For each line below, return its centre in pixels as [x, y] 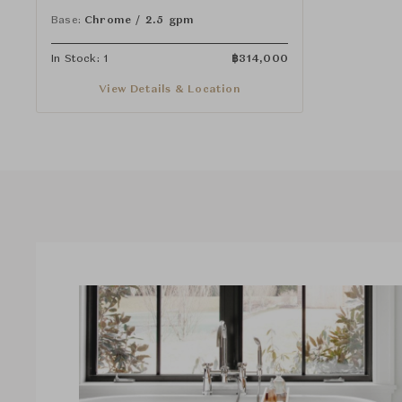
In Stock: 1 [80, 59]
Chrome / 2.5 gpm [140, 20]
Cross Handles [94, 9]
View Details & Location [170, 89]
